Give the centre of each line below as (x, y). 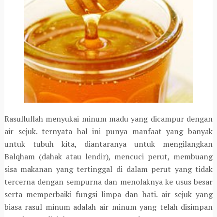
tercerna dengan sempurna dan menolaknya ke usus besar (108, 182)
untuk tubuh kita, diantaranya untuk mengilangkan (108, 144)
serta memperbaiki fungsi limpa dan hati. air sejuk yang (108, 194)
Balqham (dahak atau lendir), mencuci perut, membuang (108, 157)
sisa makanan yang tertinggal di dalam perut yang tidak (108, 169)
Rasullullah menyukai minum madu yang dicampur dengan (108, 119)
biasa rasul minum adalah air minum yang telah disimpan (108, 207)
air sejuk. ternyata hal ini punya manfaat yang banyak (108, 132)
